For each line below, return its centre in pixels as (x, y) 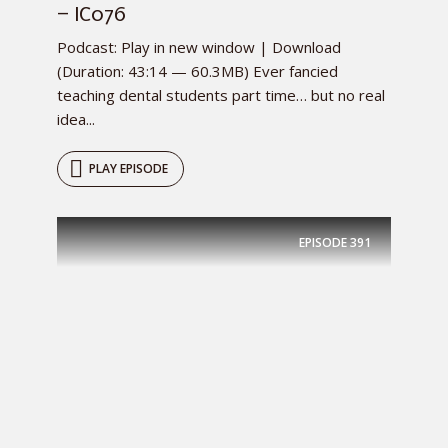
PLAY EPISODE (128, 169)
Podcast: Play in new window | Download (199, 47)
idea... (76, 119)
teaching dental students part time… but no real (221, 95)
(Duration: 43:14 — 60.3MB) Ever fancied (197, 71)
